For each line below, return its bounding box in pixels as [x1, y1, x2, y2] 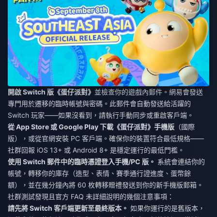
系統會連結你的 [155, 157, 205, 166]
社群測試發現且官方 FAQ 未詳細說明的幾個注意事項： [8, 192, 174, 201]
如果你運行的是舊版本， [128, 203, 205, 212]
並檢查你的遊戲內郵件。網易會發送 [94, 87, 203, 96]
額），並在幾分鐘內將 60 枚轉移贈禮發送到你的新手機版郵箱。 [8, 180, 203, 189]
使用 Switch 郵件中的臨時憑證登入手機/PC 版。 [8, 157, 155, 166]
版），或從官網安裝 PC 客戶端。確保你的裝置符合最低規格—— [8, 134, 204, 142]
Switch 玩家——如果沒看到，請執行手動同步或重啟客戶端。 [8, 110, 194, 119]
